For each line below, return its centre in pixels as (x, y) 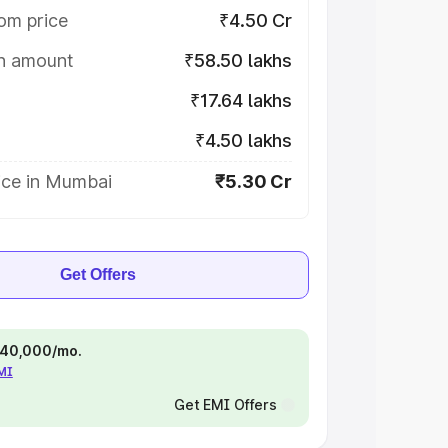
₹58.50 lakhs (238, 60)
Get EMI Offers (225, 404)
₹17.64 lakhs (241, 100)
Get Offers (98, 274)
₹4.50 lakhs (243, 140)
